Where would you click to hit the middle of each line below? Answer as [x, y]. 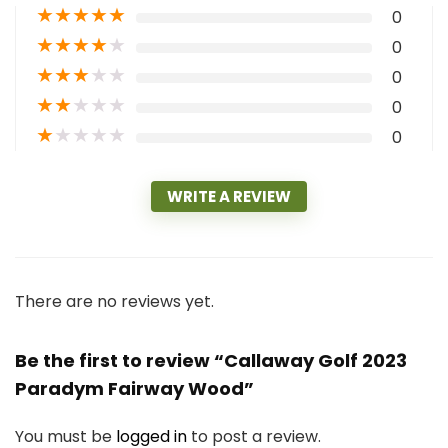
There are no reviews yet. [114, 302]
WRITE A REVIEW [229, 197]
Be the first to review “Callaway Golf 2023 [211, 361]
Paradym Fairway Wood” [134, 389]
